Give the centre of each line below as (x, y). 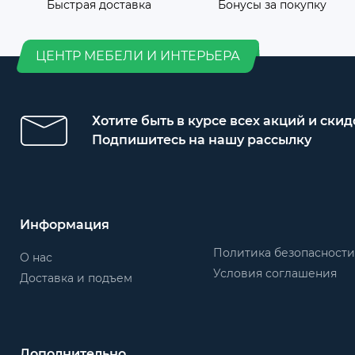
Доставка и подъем (76, 278)
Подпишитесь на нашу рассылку (202, 140)
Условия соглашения (275, 273)
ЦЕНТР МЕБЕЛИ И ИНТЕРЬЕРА (138, 56)
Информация (65, 225)
